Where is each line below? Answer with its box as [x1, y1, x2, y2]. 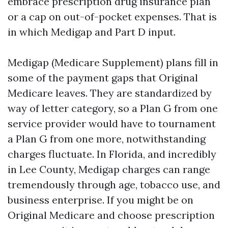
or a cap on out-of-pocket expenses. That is [8, 10, 217, 23]
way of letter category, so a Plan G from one [8, 102, 218, 115]
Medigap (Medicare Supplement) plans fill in [8, 56, 218, 69]
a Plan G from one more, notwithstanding [8, 132, 206, 145]
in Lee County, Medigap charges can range [8, 163, 210, 176]
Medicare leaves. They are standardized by [8, 87, 212, 99]
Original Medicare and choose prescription [8, 209, 215, 221]
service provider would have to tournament [8, 117, 216, 130]
